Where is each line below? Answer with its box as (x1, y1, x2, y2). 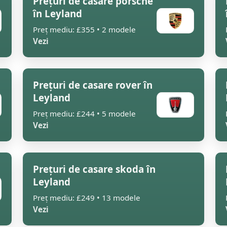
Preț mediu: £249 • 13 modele (33, 193, 140, 203)
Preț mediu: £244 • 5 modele (33, 108, 136, 119)
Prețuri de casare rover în (33, 79, 153, 91)
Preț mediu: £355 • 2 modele (33, 24, 136, 34)
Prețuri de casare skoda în (33, 163, 156, 175)
